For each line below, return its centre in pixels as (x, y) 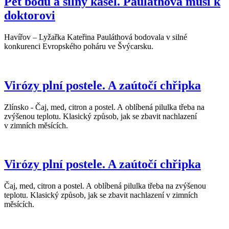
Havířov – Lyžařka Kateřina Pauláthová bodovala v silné (96, 37)
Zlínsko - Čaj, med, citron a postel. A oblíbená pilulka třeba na (104, 107)
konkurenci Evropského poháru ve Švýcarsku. (79, 46)
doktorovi (30, 15)
